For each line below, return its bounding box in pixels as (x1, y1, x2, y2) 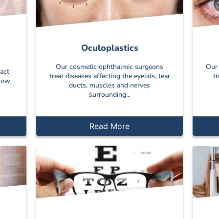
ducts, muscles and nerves (69, 81, 150, 90)
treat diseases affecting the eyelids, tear (49, 71, 170, 81)
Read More (89, 121, 130, 131)
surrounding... (88, 90, 131, 100)
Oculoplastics (81, 42, 138, 54)
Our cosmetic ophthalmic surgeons (56, 62, 163, 72)
